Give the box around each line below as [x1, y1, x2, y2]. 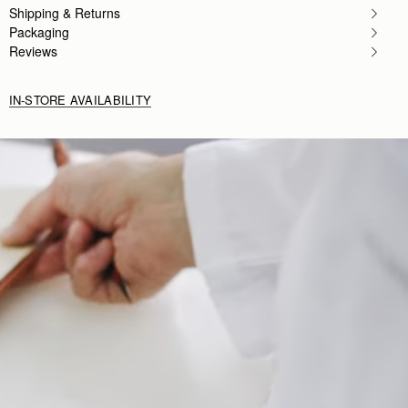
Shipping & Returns [8, 3, 120, 22]
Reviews [8, 41, 57, 60]
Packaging [8, 22, 69, 41]
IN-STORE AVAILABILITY [8, 90, 152, 108]
